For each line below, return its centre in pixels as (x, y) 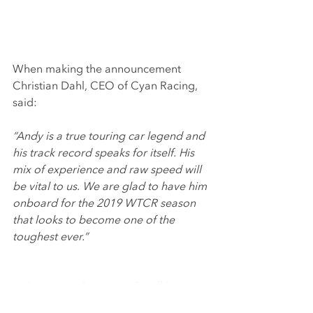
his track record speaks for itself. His (105, 153)
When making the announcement (98, 69)
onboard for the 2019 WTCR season (105, 203)
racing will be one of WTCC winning (105, 304)
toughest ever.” (50, 236)
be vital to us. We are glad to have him (111, 186)
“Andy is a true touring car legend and (110, 136)
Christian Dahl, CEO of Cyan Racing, (107, 86)
